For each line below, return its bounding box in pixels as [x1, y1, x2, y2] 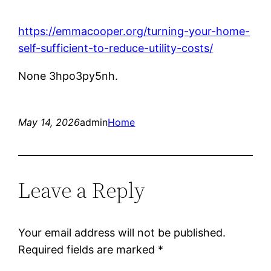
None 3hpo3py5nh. [18, 70, 119, 83]
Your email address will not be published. [18, 226, 226, 240]
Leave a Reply [18, 175, 146, 206]
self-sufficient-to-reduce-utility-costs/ [18, 42, 214, 55]
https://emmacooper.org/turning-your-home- [18, 25, 250, 38]
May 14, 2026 [18, 116, 80, 129]
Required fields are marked [18, 243, 158, 256]
